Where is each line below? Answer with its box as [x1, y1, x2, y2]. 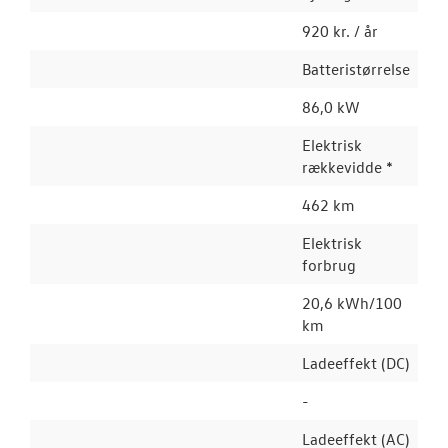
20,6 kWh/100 [302, 293, 402, 313]
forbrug [302, 255, 356, 275]
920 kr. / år [302, 21, 378, 41]
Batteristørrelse [302, 59, 410, 79]
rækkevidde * [302, 157, 393, 177]
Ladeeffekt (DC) [302, 353, 409, 373]
